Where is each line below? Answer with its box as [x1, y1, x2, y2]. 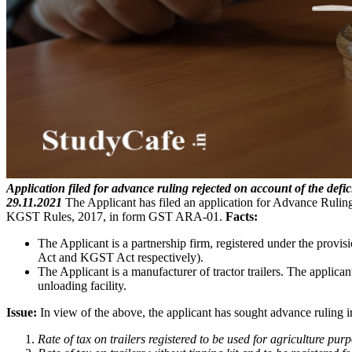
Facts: [225, 209, 258, 223]
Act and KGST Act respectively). [38, 250, 203, 264]
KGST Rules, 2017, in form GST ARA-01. [6, 209, 225, 223]
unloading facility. [38, 278, 126, 292]
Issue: [6, 305, 37, 319]
